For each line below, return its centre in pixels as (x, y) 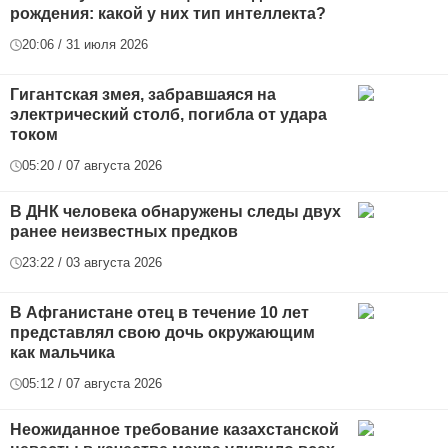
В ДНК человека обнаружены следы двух (175, 212)
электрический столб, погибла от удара (168, 115)
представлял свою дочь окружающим (162, 333)
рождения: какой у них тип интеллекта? (168, 14)
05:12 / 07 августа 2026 (92, 384)
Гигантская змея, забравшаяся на (143, 95)
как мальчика (62, 353)
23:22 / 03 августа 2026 (92, 263)
